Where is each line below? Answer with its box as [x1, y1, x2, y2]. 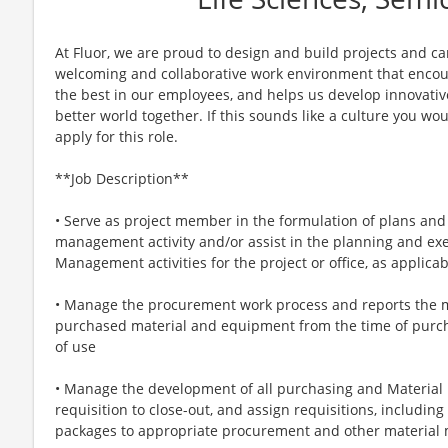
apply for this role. [55, 126, 178, 146]
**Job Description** [55, 168, 189, 188]
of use [55, 336, 96, 356]
